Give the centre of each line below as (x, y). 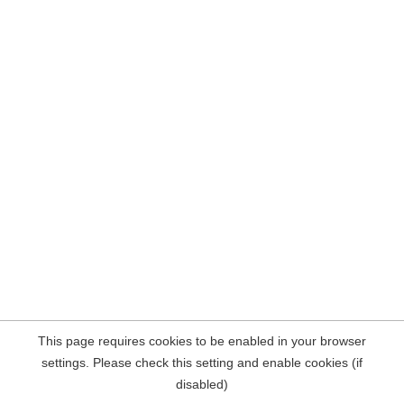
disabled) (202, 384)
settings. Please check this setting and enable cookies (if (202, 363)
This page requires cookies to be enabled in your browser (202, 341)
